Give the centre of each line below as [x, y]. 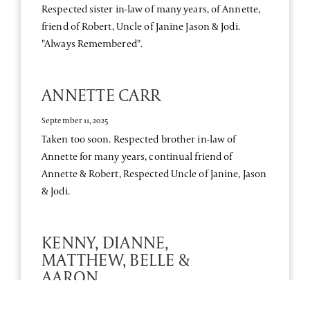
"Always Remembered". [92, 43]
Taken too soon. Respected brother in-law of [139, 138]
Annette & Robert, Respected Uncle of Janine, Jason [154, 173]
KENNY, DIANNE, [105, 242]
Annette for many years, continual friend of [137, 156]
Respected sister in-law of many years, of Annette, [151, 8]
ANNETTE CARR [101, 94]
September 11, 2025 [75, 120]
